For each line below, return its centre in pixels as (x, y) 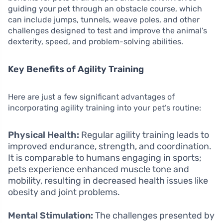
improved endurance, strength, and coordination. (110, 147)
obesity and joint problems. (64, 192)
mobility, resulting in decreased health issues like (108, 181)
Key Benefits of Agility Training (76, 69)
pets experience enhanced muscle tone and (99, 169)
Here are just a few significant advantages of (91, 97)
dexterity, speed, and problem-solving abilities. (96, 42)
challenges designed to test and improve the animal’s (108, 31)
